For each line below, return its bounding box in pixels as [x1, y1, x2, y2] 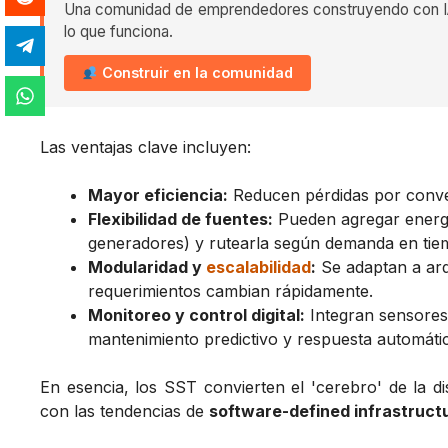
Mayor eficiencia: [88, 185, 228, 206]
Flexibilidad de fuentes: [88, 209, 273, 230]
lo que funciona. [64, 22, 173, 42]
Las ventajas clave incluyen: [40, 137, 251, 158]
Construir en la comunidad [98, 64, 294, 82]
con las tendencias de [40, 401, 209, 422]
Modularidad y [88, 257, 206, 278]
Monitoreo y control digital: [88, 305, 305, 326]
